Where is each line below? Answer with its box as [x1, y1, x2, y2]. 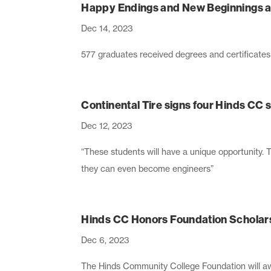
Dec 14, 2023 [81, 22, 134, 33]
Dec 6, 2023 [81, 234, 130, 245]
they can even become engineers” [81, 163, 214, 174]
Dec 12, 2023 [81, 120, 133, 131]
